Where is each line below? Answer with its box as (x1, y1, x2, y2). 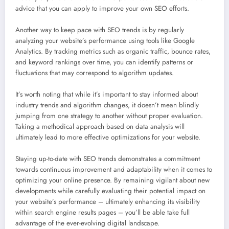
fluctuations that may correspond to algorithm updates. (15, 67, 174, 78)
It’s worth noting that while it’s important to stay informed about (15, 89, 198, 99)
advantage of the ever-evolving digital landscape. (15, 218, 159, 228)
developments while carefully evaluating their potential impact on (15, 186, 205, 196)
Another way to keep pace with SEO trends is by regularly (15, 25, 184, 35)
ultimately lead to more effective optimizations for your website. (15, 132, 200, 142)
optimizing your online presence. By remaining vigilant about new (15, 175, 210, 185)
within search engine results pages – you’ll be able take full (15, 207, 190, 217)
